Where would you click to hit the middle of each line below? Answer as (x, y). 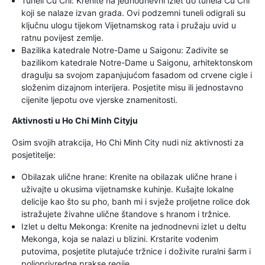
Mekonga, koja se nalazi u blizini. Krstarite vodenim (120, 239)
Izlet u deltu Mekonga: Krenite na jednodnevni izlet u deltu (134, 226)
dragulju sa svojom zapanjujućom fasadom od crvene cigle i (137, 75)
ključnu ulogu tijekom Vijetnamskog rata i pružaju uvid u (129, 25)
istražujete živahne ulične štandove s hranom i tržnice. (126, 214)
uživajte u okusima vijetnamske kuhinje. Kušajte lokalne (127, 189)
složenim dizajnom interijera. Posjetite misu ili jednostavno (132, 87)
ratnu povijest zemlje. (62, 38)
